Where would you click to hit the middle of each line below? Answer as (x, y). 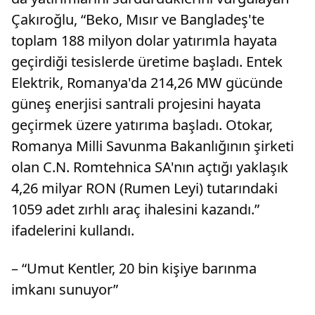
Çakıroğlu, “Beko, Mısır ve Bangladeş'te (138, 20)
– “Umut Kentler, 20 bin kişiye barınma (134, 269)
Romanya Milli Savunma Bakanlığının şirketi (153, 146)
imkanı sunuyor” (65, 290)
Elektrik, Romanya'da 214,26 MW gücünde (147, 83)
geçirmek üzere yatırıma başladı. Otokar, (142, 125)
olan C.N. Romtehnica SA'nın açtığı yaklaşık (150, 167)
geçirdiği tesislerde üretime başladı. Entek (147, 62)
